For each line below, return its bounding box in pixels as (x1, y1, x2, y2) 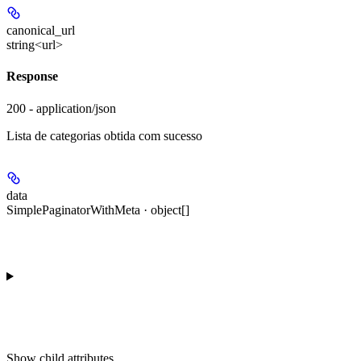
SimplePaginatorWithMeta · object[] (6, 202, 189, 217)
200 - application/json (6, 101, 116, 115)
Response (6, 69, 58, 84)
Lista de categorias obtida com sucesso (6, 128, 202, 143)
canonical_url (6, 23, 75, 38)
